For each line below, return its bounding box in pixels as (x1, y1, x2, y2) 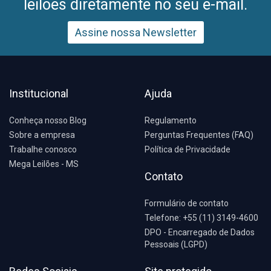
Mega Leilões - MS (9, 159, 79, 169)
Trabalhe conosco (9, 145, 77, 154)
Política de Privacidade (145, 145, 230, 154)
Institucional (9, 87, 68, 100)
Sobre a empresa (9, 130, 75, 140)
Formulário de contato (145, 198, 229, 208)
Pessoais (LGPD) (145, 240, 207, 249)
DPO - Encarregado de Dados (145, 227, 255, 237)
